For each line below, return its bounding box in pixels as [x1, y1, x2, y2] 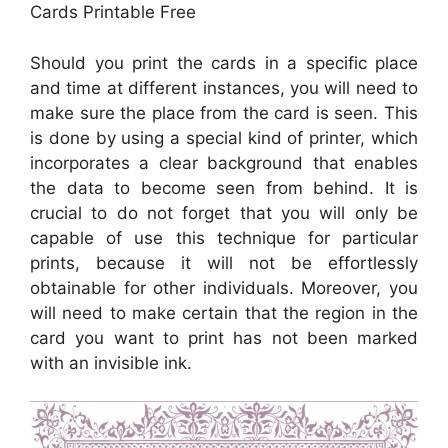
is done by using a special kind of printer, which [30, 127, 418, 148]
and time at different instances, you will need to [30, 77, 418, 98]
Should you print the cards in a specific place [30, 52, 418, 73]
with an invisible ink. [30, 352, 192, 373]
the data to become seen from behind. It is [30, 177, 418, 198]
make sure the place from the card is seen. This [30, 102, 418, 123]
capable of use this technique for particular [30, 227, 418, 248]
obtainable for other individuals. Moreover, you [30, 277, 418, 298]
